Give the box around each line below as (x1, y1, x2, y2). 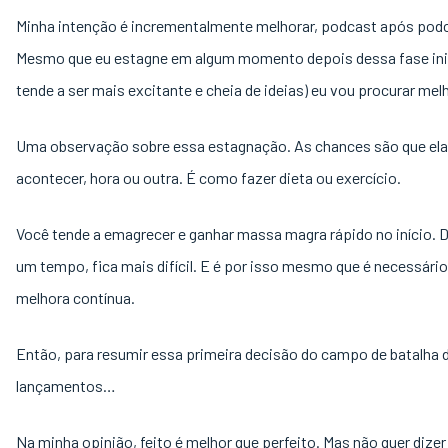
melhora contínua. (16, 288, 138, 307)
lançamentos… (16, 376, 116, 395)
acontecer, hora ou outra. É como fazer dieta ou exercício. (16, 168, 401, 187)
